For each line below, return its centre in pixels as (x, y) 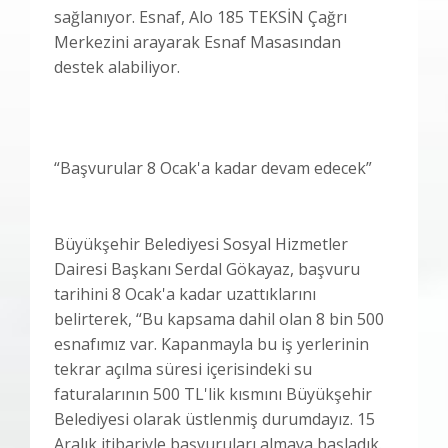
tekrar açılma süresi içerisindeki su (183, 368)
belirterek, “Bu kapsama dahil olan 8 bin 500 (219, 318)
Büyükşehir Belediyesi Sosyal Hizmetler (201, 243)
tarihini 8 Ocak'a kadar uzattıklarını (185, 293)
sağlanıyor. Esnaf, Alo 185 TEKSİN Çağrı (200, 16)
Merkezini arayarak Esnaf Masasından (197, 41)
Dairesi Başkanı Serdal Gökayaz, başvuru (207, 268)
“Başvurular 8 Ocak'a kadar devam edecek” (213, 167)
